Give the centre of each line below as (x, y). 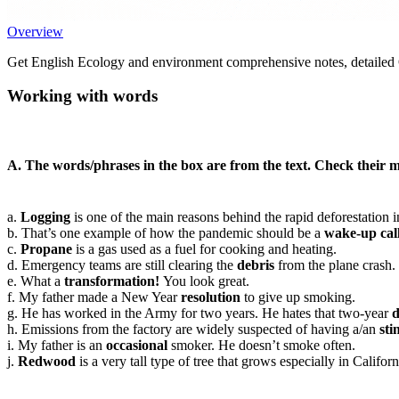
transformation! (112, 281)
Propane (46, 248)
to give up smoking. (298, 297)
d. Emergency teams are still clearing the (122, 265)
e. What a (36, 281)
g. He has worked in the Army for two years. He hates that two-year (199, 313)
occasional (137, 345)
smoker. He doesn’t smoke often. (261, 345)
